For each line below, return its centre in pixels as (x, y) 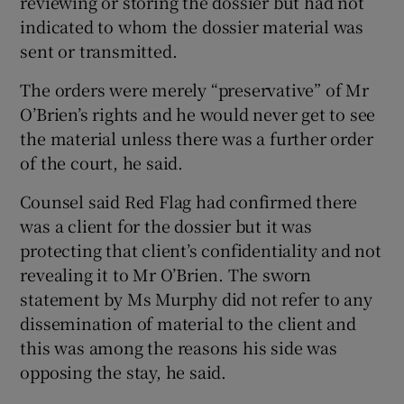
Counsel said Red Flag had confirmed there (189, 201)
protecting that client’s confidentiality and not (201, 249)
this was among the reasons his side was (179, 347)
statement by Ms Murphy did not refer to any (196, 298)
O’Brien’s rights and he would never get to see (198, 113)
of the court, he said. (102, 162)
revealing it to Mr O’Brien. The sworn (166, 274)
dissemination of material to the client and (188, 322)
